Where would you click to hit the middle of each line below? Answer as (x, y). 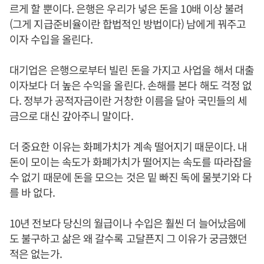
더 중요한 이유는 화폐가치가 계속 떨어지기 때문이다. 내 (128, 146)
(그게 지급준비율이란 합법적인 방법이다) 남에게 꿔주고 (128, 24)
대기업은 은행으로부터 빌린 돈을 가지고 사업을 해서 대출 (132, 70)
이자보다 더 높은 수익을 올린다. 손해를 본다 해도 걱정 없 (131, 85)
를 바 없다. (32, 192)
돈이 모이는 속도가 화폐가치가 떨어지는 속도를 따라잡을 (131, 161)
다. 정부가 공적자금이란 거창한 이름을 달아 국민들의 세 (128, 100)
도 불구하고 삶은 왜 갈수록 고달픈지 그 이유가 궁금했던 (128, 238)
